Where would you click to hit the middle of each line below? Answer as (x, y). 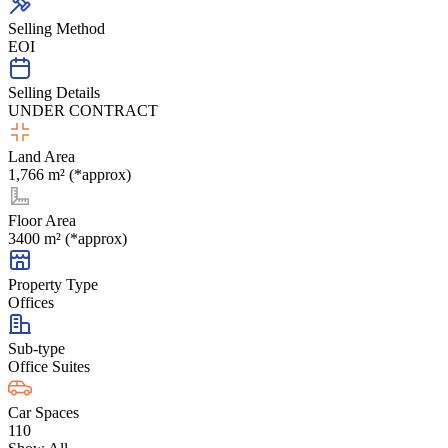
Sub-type (36, 348)
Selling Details (54, 92)
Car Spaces (43, 412)
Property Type (53, 284)
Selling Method (56, 28)
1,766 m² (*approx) (69, 174)
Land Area (41, 156)
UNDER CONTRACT (83, 110)
